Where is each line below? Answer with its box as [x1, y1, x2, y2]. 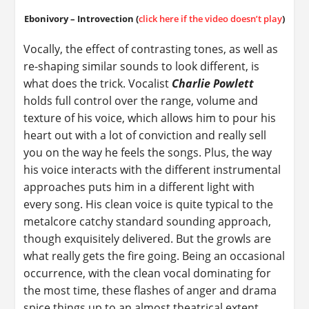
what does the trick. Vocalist [23, 76, 172, 92]
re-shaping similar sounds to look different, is [23, 59, 260, 74]
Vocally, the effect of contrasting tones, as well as [23, 41, 279, 57]
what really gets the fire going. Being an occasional [23, 248, 286, 264]
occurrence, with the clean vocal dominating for [23, 266, 272, 281]
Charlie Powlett [172, 76, 255, 92]
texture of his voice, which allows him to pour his [23, 110, 277, 126]
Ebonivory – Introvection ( [24, 12, 139, 26]
